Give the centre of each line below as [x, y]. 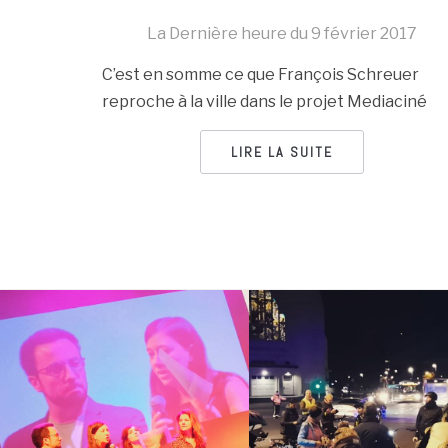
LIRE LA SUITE [281, 152]
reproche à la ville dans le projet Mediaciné [264, 102]
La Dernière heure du [228, 34]
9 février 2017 [363, 34]
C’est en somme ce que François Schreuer [260, 75]
